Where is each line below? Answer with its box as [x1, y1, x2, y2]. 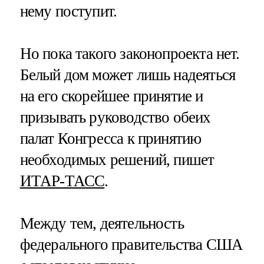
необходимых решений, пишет [19, 150, 214, 169]
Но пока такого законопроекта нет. [19, 44, 240, 62]
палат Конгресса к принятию [19, 129, 202, 147]
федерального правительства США [19, 235, 243, 253]
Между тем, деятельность [19, 214, 184, 232]
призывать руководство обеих [19, 108, 211, 126]
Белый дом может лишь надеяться [19, 65, 236, 84]
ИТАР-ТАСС [19, 171, 105, 190]
